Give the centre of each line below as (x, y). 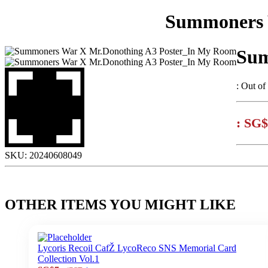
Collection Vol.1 (68, 259)
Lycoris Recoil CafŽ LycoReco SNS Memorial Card (137, 248)
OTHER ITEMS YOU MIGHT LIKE (120, 205)
